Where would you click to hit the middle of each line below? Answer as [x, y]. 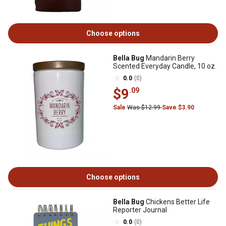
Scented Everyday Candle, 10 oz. [165, 66]
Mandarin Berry [169, 58]
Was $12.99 [145, 107]
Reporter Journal [140, 210]
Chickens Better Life [177, 202]
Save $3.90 [178, 107]
